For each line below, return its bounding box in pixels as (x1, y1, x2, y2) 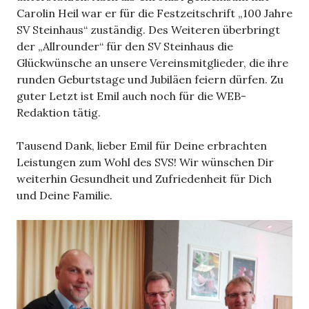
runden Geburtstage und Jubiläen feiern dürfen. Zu (17, 72, 283, 86)
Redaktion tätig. (17, 105, 101, 119)
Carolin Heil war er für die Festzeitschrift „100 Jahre (17, 6, 292, 20)
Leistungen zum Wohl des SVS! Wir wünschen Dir (17, 154, 274, 169)
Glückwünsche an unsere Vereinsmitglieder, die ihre (17, 55, 288, 70)
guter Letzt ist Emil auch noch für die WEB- (17, 88, 246, 103)
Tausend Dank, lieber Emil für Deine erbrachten (17, 138, 267, 152)
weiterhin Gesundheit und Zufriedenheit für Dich (17, 171, 272, 186)
